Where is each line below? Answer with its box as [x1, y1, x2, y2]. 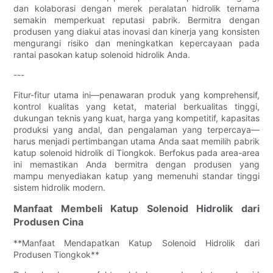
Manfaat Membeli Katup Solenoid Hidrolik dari [13, 202, 260, 214]
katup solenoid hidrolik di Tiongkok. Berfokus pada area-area [13, 147, 260, 158]
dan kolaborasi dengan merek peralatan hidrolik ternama [13, 2, 260, 13]
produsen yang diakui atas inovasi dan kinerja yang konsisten [13, 26, 260, 37]
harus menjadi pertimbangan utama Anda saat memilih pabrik [13, 135, 260, 146]
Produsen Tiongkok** [13, 249, 100, 260]
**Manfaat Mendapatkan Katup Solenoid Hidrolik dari [13, 237, 260, 248]
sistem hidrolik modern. [13, 182, 106, 193]
